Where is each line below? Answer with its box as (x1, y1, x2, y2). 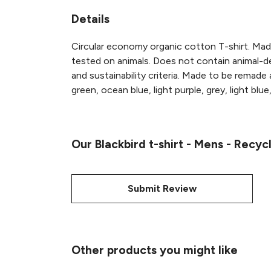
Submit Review (128, 182, 197, 194)
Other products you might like (71, 243, 238, 257)
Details (71, 11, 109, 26)
